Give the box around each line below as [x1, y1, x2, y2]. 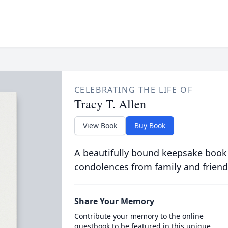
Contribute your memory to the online [74, 211, 204, 221]
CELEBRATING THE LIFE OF [74, 84, 193, 95]
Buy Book [134, 121, 165, 130]
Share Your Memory [74, 195, 154, 207]
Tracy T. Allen [74, 96, 146, 112]
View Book [82, 121, 117, 130]
